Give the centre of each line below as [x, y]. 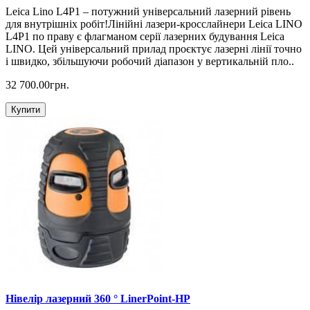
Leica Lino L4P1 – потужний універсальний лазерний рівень [148, 12]
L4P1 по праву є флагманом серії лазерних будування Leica [145, 37]
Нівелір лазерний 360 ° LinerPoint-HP [98, 298]
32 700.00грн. [37, 85]
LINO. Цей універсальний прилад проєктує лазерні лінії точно [154, 49]
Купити [26, 110]
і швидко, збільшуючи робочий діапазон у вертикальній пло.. [150, 62]
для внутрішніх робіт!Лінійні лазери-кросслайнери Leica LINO [154, 24]
